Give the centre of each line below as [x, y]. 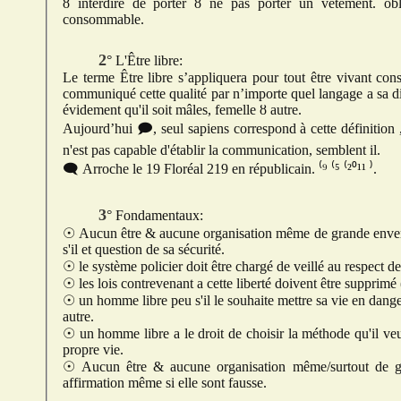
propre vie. [93, 350]
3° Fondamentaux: [155, 216]
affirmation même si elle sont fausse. [165, 383]
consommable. [103, 20]
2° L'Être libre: [145, 61]
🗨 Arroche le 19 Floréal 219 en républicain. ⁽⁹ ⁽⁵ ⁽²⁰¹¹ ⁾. [348, 169]
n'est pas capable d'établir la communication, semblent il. [296, 150]
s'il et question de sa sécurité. [160, 250]
